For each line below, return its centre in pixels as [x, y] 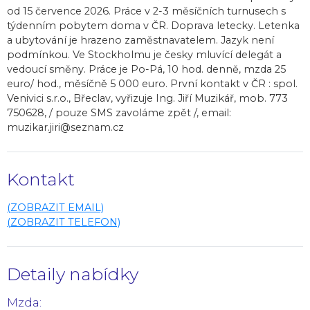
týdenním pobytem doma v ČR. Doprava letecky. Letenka [153, 25]
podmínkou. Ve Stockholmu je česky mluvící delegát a [144, 54]
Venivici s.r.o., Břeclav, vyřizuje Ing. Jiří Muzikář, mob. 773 [147, 98]
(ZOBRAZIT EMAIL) [55, 207]
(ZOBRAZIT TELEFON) [64, 222]
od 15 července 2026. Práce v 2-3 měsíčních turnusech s [146, 11]
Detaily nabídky [73, 274]
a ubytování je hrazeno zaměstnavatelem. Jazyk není [140, 40]
